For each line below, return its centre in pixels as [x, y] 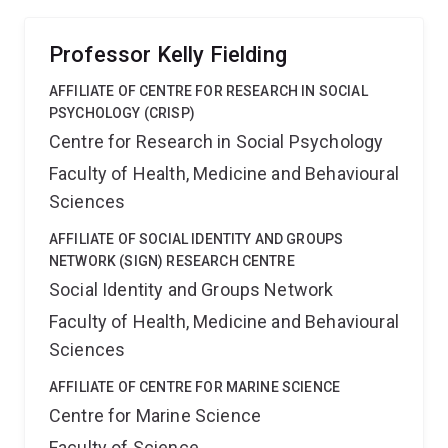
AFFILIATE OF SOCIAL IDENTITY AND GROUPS [196, 239]
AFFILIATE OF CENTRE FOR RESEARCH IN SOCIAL [208, 91]
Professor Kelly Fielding [168, 54]
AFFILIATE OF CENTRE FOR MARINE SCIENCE [195, 387]
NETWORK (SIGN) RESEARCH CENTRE [172, 261]
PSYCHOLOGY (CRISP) [122, 113]
